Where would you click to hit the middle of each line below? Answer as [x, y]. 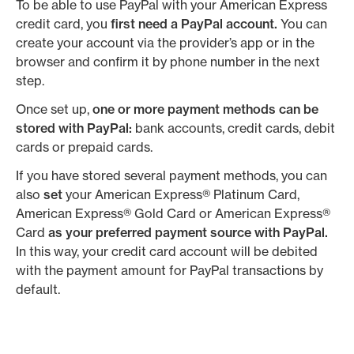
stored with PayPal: [75, 128]
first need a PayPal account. [194, 24]
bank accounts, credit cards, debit [235, 128]
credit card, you [63, 24]
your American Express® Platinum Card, [181, 194]
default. [40, 289]
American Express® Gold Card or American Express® [173, 213]
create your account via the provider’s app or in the [165, 43]
